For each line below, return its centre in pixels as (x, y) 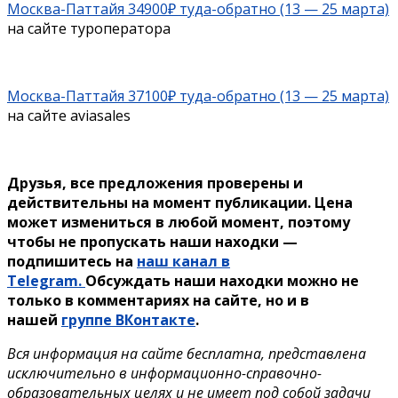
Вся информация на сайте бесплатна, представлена (187, 354)
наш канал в (183, 262)
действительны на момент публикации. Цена (180, 203)
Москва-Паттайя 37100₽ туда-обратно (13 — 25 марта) (198, 96)
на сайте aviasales (69, 116)
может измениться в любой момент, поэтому (179, 223)
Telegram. (46, 281)
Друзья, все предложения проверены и (155, 183)
